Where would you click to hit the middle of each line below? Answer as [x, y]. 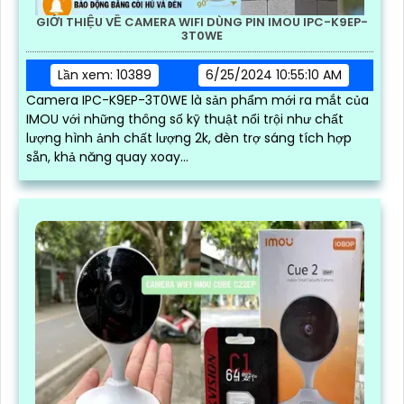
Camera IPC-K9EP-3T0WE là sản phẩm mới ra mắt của [197, 101]
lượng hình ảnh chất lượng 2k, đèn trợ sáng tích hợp [189, 138]
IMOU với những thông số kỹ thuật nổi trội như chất [185, 119]
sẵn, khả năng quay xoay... [107, 157]
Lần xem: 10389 [105, 75]
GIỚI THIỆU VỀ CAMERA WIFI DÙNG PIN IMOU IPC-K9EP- [202, 23]
